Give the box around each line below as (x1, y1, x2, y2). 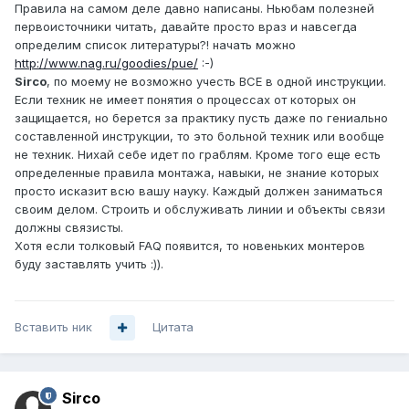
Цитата (152, 320, 194, 335)
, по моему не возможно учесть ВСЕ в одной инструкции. (47, 74, 386, 89)
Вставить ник (15, 320, 92, 335)
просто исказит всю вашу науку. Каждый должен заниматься (15, 184, 383, 199)
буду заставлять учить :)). (15, 257, 163, 272)
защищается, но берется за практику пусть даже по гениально (15, 110, 388, 126)
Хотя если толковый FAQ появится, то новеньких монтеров (15, 238, 365, 254)
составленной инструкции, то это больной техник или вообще (15, 129, 384, 144)
